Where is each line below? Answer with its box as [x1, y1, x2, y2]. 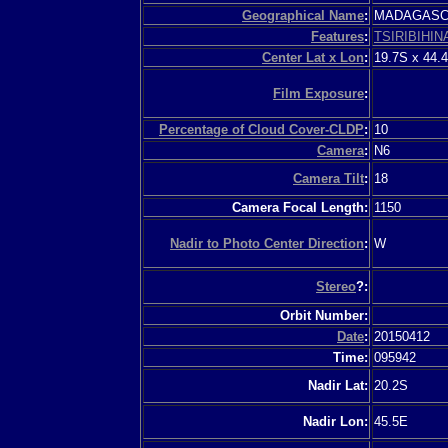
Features [311, 28, 364, 44]
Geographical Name [242, 7, 364, 23]
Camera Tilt [293, 170, 364, 186]
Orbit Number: [280, 307, 368, 323]
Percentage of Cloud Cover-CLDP [159, 121, 364, 137]
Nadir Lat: [308, 377, 368, 393]
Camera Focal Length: [232, 199, 368, 215]
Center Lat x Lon [262, 49, 364, 65]
